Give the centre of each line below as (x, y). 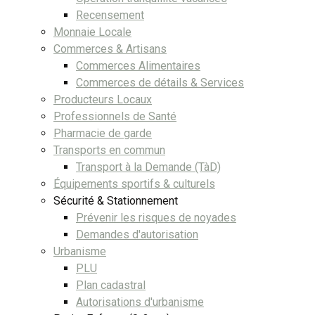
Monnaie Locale (92, 32)
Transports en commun (109, 150)
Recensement (110, 15)
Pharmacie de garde (103, 133)
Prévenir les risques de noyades (156, 217)
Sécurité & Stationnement (116, 200)
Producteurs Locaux (103, 99)
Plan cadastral (111, 285)
